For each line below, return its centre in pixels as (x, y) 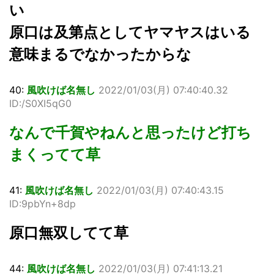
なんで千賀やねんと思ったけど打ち (130, 132)
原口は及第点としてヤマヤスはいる (130, 32)
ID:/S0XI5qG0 (40, 103)
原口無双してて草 (69, 232)
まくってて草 (55, 154)
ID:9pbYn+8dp (43, 203)
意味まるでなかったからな (100, 54)
